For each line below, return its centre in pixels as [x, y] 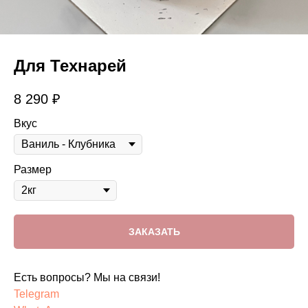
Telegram [36, 294]
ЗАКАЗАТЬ [154, 232]
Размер [33, 170]
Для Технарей [70, 66]
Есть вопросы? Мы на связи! [87, 278]
